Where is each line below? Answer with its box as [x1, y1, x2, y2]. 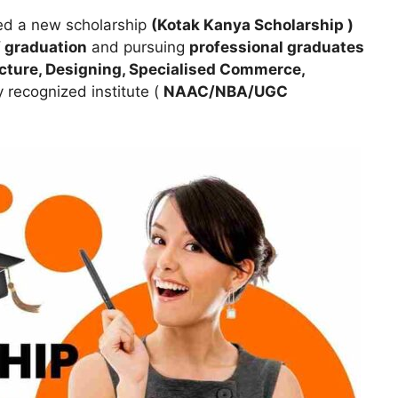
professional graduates [189, 37, 364, 56]
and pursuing [87, 37, 189, 56]
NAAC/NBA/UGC [163, 82, 288, 100]
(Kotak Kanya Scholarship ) [151, 15, 354, 34]
